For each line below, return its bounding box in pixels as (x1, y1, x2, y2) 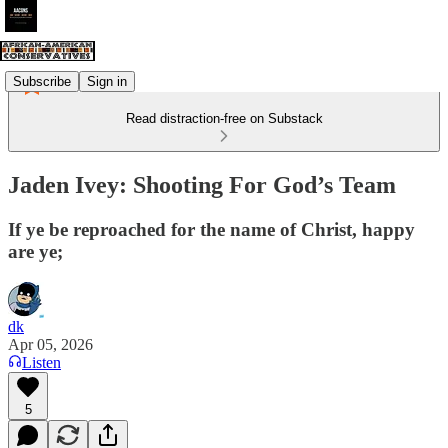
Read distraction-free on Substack (125, 111, 323, 126)
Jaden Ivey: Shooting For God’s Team (8, 171, 396, 198)
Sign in (87, 73, 127, 89)
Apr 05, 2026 (8, 335, 93, 353)
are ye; (8, 240, 63, 262)
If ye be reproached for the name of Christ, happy (8, 218, 415, 240)
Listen (22, 353, 61, 371)
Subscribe (13, 73, 71, 89)
